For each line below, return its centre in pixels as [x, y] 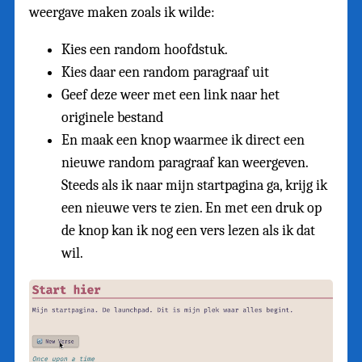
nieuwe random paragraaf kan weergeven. [185, 163]
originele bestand [112, 118]
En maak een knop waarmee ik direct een [183, 141]
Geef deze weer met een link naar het [170, 95]
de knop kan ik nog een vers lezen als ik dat [188, 231]
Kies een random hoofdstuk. [145, 50]
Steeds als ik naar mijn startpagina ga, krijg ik [194, 186]
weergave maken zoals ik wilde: [122, 13]
